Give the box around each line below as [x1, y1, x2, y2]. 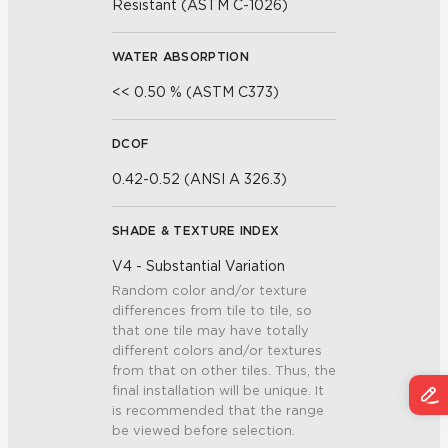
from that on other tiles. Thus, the [112, 363, 336, 378]
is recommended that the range [112, 403, 324, 418]
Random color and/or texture [112, 283, 307, 298]
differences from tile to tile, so [112, 303, 312, 318]
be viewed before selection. [112, 423, 295, 438]
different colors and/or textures [112, 343, 322, 358]
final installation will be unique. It [112, 383, 324, 398]
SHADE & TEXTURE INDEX [112, 223, 280, 238]
